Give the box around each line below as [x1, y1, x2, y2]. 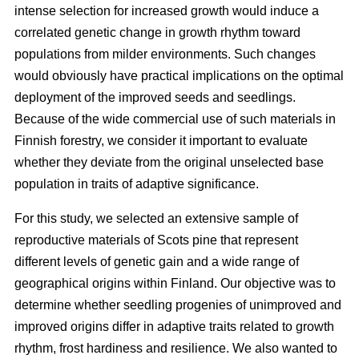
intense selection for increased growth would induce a [14, 4, 319, 18]
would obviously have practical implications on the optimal [14, 69, 344, 83]
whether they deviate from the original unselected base [14, 155, 324, 170]
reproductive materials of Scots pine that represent [14, 233, 298, 248]
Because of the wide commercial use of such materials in [14, 112, 336, 127]
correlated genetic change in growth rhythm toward [14, 26, 301, 40]
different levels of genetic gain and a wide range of [14, 255, 299, 269]
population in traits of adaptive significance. [14, 177, 259, 192]
